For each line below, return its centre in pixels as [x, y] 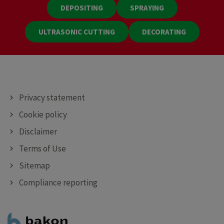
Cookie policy [43, 115]
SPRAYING [147, 8]
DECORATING [164, 32]
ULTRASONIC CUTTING [76, 32]
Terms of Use [42, 149]
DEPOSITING [81, 8]
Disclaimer [38, 132]
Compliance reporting [58, 183]
